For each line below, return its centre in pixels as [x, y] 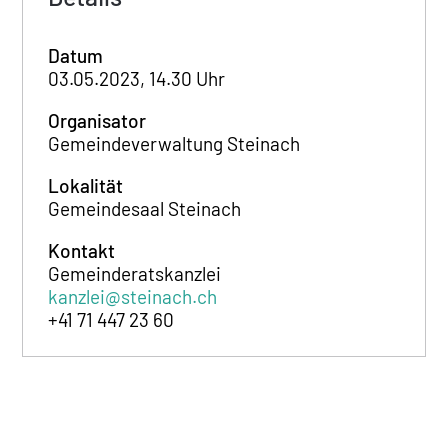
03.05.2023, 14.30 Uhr [137, 78]
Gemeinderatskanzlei [135, 273]
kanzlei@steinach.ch [133, 296]
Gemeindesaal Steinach [145, 208]
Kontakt [82, 250]
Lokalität [86, 185]
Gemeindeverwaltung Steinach [174, 143]
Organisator [97, 120]
